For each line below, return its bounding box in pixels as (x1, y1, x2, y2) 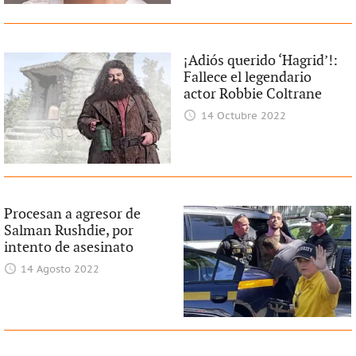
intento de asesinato (3, 238, 133, 256)
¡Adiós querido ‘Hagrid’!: (184, 52, 339, 69)
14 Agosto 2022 (21, 263, 100, 276)
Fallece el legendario (184, 68, 312, 86)
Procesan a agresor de (3, 205, 141, 222)
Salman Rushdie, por (3, 222, 133, 239)
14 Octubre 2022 (200, 110, 286, 122)
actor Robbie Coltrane (184, 85, 323, 103)
